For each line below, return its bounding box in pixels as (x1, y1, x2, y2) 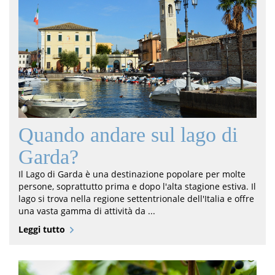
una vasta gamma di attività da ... (18, 204, 155, 217)
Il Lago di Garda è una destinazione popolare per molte (18, 168, 246, 180)
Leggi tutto (18, 223, 65, 235)
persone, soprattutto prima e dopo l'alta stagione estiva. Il (18, 180, 256, 192)
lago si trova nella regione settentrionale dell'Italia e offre (18, 192, 254, 204)
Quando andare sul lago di (18, 123, 238, 146)
